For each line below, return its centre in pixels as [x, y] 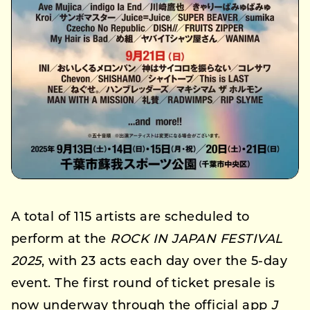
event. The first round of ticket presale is [143, 284]
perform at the [61, 240]
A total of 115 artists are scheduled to [130, 218]
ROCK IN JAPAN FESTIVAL [197, 240]
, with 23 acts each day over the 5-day [164, 262]
